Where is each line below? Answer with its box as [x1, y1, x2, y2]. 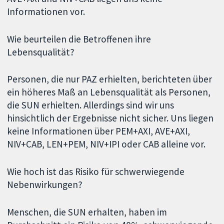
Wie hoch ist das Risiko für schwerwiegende [7, 165, 185, 178]
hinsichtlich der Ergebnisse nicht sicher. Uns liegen [7, 112, 214, 124]
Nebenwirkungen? [7, 178, 83, 191]
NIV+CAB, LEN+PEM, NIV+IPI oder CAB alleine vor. [7, 138, 206, 150]
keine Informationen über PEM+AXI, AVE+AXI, [7, 125, 190, 137]
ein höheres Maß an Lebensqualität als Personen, [7, 86, 211, 98]
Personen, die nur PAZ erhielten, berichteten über [7, 73, 212, 85]
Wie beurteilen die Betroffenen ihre [7, 32, 151, 45]
